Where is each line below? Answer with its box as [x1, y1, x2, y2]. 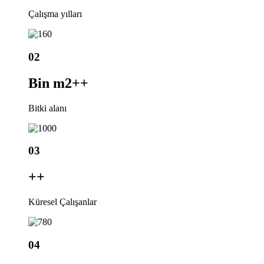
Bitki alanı [28, 103, 67, 113]
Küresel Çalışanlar [28, 197, 97, 207]
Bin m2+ [28, 75, 80, 91]
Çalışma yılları [28, 9, 82, 19]
